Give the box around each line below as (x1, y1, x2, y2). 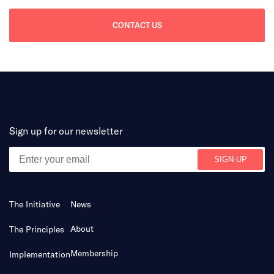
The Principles (9, 224, 64, 235)
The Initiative (9, 199, 60, 210)
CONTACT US (112, 20, 162, 31)
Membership (70, 248, 118, 259)
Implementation (9, 249, 70, 260)
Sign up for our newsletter (9, 125, 123, 137)
